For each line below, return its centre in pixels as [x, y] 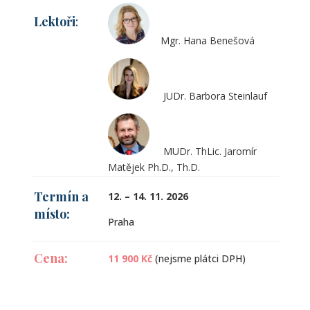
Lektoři [54, 21]
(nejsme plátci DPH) [200, 258]
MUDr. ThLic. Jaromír [203, 151]
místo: [52, 214]
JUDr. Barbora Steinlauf [208, 96]
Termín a [61, 197]
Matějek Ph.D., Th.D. [154, 167]
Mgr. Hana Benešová [202, 40]
